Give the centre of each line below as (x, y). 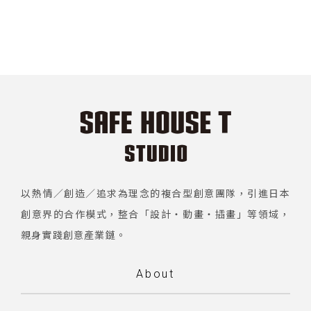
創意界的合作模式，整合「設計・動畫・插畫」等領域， (155, 214)
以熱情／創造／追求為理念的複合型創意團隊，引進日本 (155, 193)
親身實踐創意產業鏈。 (74, 235)
